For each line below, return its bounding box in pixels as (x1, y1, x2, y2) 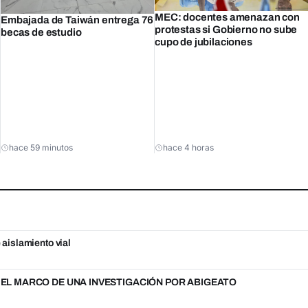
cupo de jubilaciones (155, 36, 252, 47)
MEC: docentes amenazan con (155, 11, 300, 23)
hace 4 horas (163, 142, 214, 153)
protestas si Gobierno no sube (155, 23, 298, 35)
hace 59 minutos (9, 142, 73, 153)
